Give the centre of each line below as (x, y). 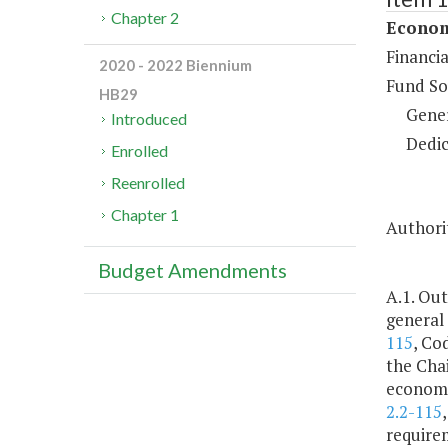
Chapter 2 (145, 18)
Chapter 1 (145, 215)
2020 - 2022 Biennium (175, 65)
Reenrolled (148, 183)
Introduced (149, 119)
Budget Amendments (192, 270)
